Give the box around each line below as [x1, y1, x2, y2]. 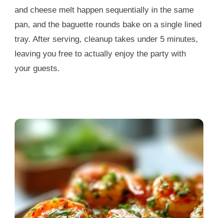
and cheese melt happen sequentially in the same [15, 5, 194, 15]
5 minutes [160, 34, 196, 44]
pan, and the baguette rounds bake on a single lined [15, 19, 201, 29]
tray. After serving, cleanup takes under [15, 34, 160, 44]
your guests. [15, 63, 60, 73]
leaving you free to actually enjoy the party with [15, 49, 186, 58]
